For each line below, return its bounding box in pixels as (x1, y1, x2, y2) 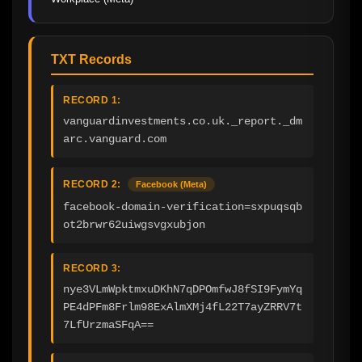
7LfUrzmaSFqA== (63, 318, 154, 332)
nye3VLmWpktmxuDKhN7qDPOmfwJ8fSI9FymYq (63, 283, 302, 297)
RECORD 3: (63, 263, 121, 275)
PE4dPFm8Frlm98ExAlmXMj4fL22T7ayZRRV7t (63, 301, 302, 314)
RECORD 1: (63, 95, 121, 107)
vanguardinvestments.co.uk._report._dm (63, 115, 302, 128)
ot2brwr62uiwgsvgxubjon (63, 218, 205, 232)
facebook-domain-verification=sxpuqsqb (63, 200, 302, 214)
